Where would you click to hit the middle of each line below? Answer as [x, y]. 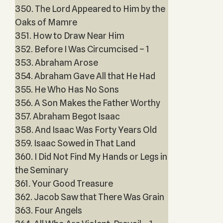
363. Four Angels [48, 210]
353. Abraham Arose [56, 62]
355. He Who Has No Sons [67, 89]
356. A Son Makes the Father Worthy [87, 103]
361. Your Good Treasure [64, 183]
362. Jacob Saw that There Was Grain [89, 197]
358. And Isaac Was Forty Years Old [86, 130]
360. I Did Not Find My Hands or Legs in [91, 157]
